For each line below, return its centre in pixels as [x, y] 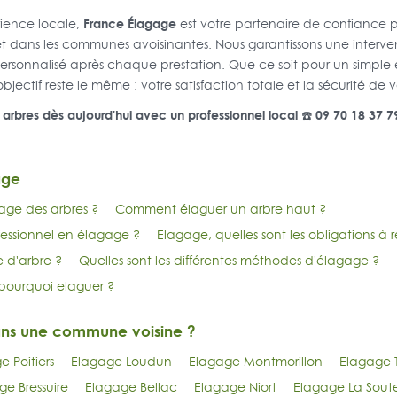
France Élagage [129, 24]
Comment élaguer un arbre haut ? [220, 210]
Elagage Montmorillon [255, 362]
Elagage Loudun [121, 362]
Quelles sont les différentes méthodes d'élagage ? [229, 261]
